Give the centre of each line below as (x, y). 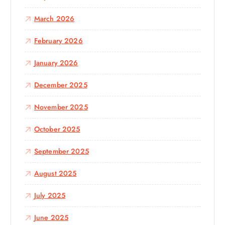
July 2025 (50, 196)
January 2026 (56, 63)
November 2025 (61, 107)
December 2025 (61, 85)
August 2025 (55, 174)
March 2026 (54, 19)
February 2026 (58, 41)
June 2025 (51, 218)
